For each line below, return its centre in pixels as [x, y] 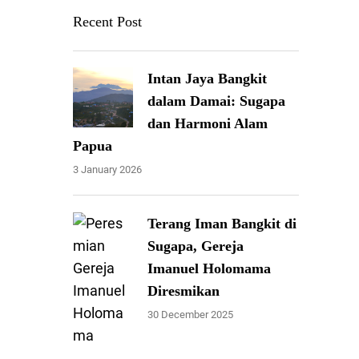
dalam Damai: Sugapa [217, 101]
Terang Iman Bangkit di [222, 223]
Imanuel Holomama [210, 268]
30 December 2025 [191, 314]
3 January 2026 [108, 169]
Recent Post [108, 21]
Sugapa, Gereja [196, 246]
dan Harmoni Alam [208, 123]
